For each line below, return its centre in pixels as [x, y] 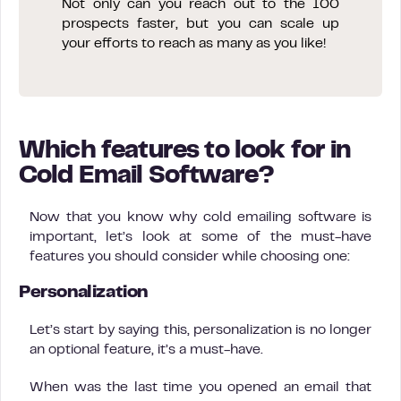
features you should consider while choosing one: [190, 256]
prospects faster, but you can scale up [200, 24]
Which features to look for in [185, 151]
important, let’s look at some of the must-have [200, 237]
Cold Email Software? [147, 176]
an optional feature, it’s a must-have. [146, 350]
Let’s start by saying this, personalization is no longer [200, 330]
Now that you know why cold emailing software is [200, 217]
